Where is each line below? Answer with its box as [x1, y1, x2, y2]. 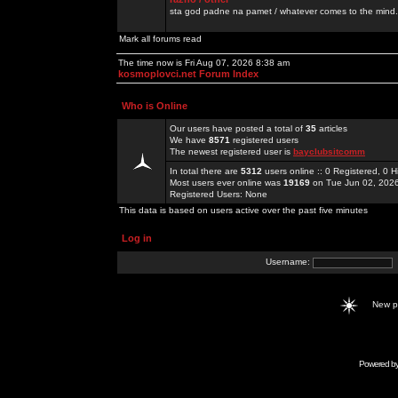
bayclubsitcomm [293, 147, 365, 156]
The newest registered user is [170, 147, 293, 156]
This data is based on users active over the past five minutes [119, 205, 368, 215]
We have [170, 135, 209, 145]
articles [316, 123, 347, 133]
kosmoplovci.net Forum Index [118, 68, 259, 79]
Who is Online [122, 100, 187, 111]
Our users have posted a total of [170, 123, 306, 133]
